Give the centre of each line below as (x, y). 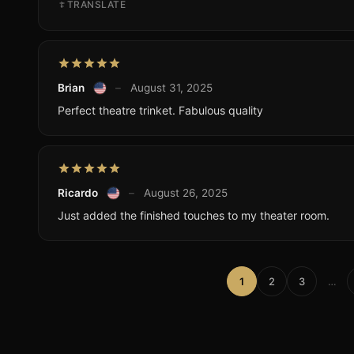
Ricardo (78, 193)
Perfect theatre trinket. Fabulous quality (160, 111)
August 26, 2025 (185, 193)
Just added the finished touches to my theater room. (194, 216)
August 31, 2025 (171, 88)
